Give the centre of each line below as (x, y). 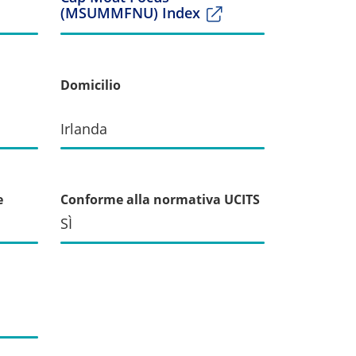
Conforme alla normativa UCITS (160, 199)
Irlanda (84, 128)
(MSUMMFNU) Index (130, 12)
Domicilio (91, 85)
